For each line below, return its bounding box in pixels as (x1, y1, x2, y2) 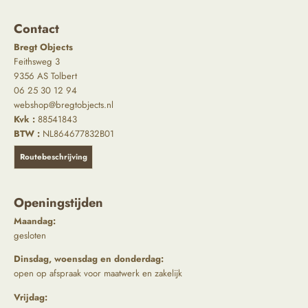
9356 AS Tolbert (14, 69, 77, 82)
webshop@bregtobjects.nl (14, 98, 113, 111)
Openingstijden (14, 193, 103, 212)
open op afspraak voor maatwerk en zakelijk (14, 267, 182, 280)
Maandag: (14, 214, 56, 228)
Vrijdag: (14, 290, 47, 304)
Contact (14, 19, 59, 38)
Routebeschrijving (19, 151, 87, 162)
